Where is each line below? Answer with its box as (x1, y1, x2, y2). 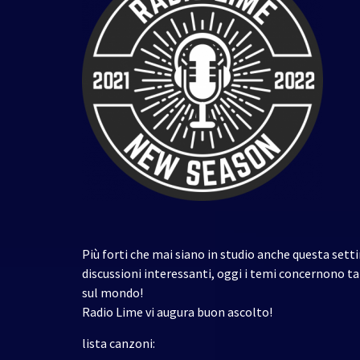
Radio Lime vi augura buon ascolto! (82, 303, 272, 320)
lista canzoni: (82, 334, 155, 351)
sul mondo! (82, 284, 143, 301)
